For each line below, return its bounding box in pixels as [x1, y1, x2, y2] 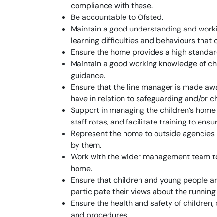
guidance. [71, 70, 105, 80]
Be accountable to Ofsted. [71, 12, 163, 22]
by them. [71, 140, 101, 150]
